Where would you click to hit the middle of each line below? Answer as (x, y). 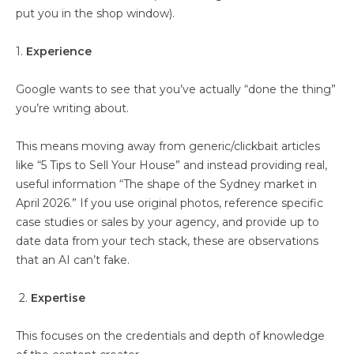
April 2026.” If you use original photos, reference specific (169, 203)
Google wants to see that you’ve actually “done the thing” (176, 89)
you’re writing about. (74, 108)
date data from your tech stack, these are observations (167, 241)
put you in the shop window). (97, 13)
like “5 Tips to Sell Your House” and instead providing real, (171, 165)
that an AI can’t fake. (73, 260)
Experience (60, 51)
